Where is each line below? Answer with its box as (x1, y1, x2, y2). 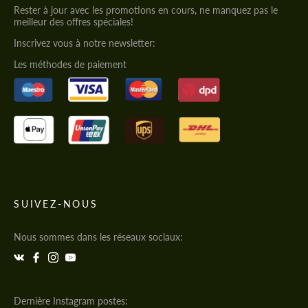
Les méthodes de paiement (14, 58, 126, 71)
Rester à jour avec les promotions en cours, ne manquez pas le (14, 4, 278, 16)
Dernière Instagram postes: (14, 294, 128, 307)
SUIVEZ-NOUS (14, 197, 98, 210)
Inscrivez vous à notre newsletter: (14, 37, 155, 49)
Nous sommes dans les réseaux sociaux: (14, 230, 183, 243)
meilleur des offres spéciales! (14, 16, 133, 28)
